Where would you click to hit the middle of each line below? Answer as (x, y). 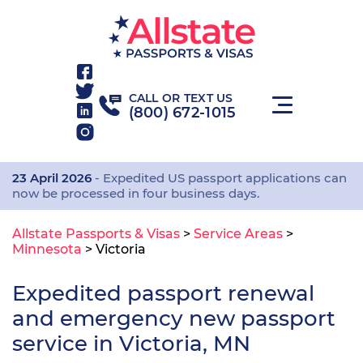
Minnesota (47, 249)
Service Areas (238, 234)
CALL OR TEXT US (181, 98)
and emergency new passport (174, 318)
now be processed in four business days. (136, 193)
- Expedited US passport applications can (219, 178)
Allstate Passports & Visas (96, 234)
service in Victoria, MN (131, 344)
